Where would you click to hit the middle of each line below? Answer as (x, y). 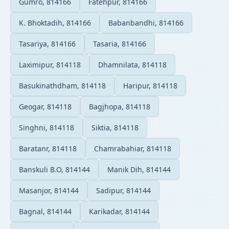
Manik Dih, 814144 (139, 169)
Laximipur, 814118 (50, 64)
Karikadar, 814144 (119, 211)
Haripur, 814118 (150, 85)
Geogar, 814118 (45, 106)
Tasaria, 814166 (120, 43)
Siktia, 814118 (115, 127)
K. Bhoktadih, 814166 (55, 22)
